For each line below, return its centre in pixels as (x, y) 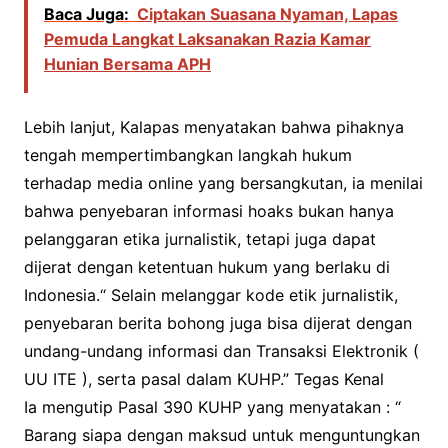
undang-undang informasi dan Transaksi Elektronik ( (221, 351)
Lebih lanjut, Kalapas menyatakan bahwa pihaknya (213, 127)
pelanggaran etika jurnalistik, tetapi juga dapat (199, 239)
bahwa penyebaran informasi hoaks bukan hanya (208, 211)
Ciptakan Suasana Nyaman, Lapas (267, 14)
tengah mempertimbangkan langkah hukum (187, 155)
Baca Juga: (86, 14)
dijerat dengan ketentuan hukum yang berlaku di (206, 267)
